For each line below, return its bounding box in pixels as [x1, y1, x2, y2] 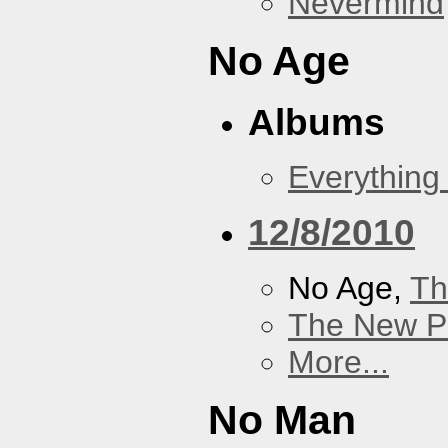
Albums [248, 100, 385, 143]
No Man [208, 396, 356, 443]
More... [288, 343, 389, 380]
